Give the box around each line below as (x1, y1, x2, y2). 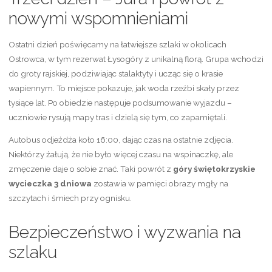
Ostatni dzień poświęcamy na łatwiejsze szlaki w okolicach (8, 39, 226, 49)
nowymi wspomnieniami (8, 8, 188, 29)
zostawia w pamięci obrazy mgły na (91, 178, 228, 189)
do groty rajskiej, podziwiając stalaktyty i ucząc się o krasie (8, 68, 223, 78)
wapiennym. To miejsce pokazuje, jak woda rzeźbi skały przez (8, 83, 239, 93)
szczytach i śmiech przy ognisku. (8, 193, 132, 203)
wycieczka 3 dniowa (8, 178, 92, 189)
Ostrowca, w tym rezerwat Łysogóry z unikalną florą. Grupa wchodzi (8, 53, 263, 64)
